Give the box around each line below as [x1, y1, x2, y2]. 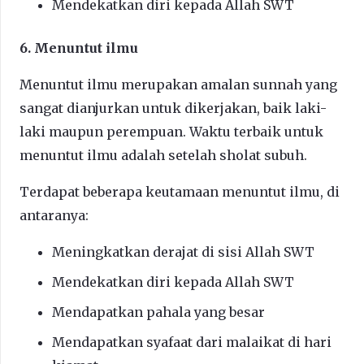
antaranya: [19, 206, 89, 223]
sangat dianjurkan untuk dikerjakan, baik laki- [19, 99, 327, 116]
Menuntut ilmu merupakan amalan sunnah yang [19, 76, 337, 93]
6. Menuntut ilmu [19, 39, 138, 56]
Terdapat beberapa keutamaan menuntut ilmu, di [19, 183, 340, 200]
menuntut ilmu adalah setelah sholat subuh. [19, 146, 307, 163]
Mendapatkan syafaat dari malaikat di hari [52, 333, 331, 350]
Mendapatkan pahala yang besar [52, 303, 265, 320]
